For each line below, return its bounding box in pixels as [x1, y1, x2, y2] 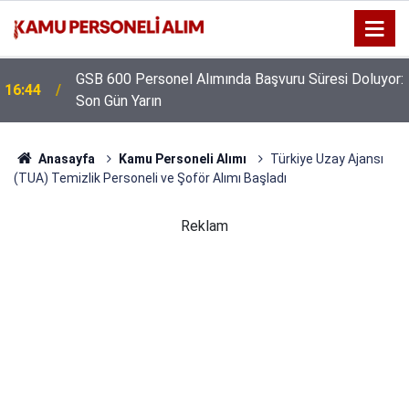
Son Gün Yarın [76, 92, 162, 110]
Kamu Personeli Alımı [118, 152, 246, 166]
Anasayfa [35, 152, 95, 166]
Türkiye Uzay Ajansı [269, 152, 383, 166]
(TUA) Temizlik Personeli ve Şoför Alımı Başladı [14, 171, 287, 185]
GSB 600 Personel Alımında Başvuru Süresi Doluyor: [76, 70, 404, 88]
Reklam [181, 217, 228, 235]
